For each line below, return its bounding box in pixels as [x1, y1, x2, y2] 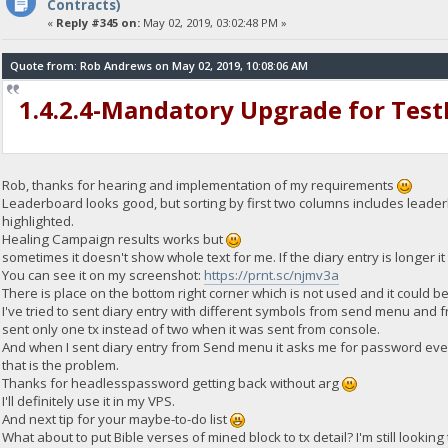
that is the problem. [2, 355, 120, 374]
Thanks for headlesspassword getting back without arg [2, 373, 343, 392]
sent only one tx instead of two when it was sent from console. [2, 319, 381, 338]
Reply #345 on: [55, 14, 140, 30]
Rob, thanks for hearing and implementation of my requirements [2, 175, 398, 194]
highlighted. [2, 211, 75, 230]
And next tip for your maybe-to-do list [2, 409, 231, 428]
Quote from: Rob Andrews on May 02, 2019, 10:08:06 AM [10, 57, 309, 73]
